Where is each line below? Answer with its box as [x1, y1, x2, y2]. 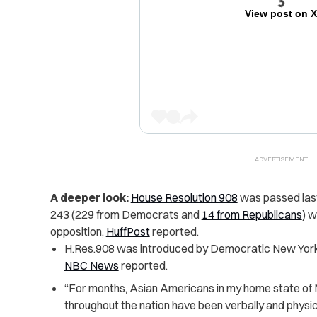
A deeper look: [50, 190, 129, 205]
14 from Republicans [201, 207, 302, 222]
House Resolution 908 [130, 190, 238, 205]
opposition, [50, 224, 106, 239]
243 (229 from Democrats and [50, 207, 202, 222]
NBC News [64, 258, 119, 273]
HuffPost [105, 224, 150, 239]
